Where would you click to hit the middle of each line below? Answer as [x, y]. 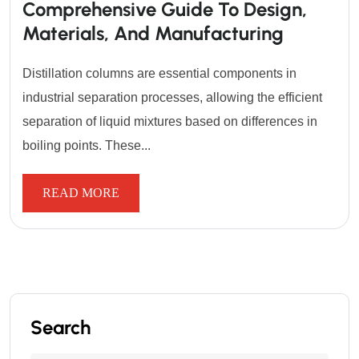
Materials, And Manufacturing [153, 34]
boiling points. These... [87, 146]
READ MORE [81, 193]
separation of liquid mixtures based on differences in [170, 122]
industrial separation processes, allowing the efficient [172, 98]
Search [61, 328]
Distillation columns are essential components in [159, 74]
